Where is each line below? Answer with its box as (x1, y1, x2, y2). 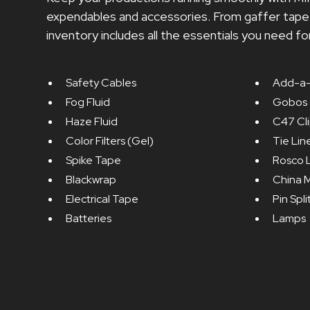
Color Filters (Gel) (66, 133, 154, 148)
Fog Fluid (66, 94, 111, 109)
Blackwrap (66, 172, 117, 187)
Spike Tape (66, 152, 122, 167)
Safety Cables (66, 75, 137, 90)
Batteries (66, 210, 112, 226)
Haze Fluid (66, 113, 118, 129)
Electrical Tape (66, 191, 139, 206)
